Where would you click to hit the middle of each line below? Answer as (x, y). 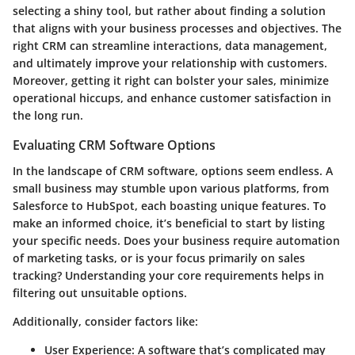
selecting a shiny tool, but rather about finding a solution (169, 11)
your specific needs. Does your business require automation (176, 240)
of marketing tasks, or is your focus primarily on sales (159, 258)
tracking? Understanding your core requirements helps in (168, 275)
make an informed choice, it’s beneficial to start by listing (169, 223)
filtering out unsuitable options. (100, 292)
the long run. (48, 116)
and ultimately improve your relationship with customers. (170, 63)
